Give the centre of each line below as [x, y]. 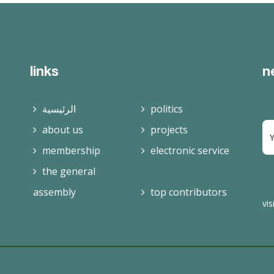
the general [69, 172]
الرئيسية [59, 109]
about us [63, 130]
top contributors [189, 192]
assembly [54, 192]
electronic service [190, 151]
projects [169, 130]
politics [167, 109]
